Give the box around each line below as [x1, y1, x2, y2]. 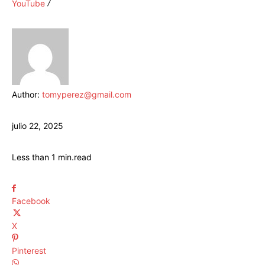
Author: [12, 89, 42, 100]
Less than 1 [12, 152, 56, 163]
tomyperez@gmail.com [42, 89, 131, 100]
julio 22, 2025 [12, 121, 63, 131]
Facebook [12, 196, 50, 206]
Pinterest [12, 245, 46, 256]
